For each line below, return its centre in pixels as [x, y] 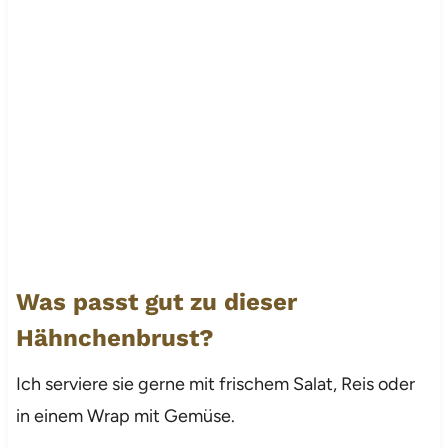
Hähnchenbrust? [114, 337]
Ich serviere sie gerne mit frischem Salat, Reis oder [215, 383]
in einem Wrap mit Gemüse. [125, 415]
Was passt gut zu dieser [156, 301]
